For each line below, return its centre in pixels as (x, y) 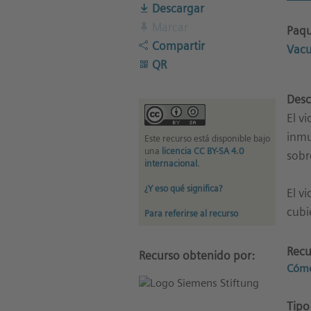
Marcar (168, 27)
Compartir (177, 45)
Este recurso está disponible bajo (207, 138)
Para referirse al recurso (191, 213)
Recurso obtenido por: (196, 255)
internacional (170, 163)
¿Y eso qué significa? (183, 188)
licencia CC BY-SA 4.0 (202, 151)
